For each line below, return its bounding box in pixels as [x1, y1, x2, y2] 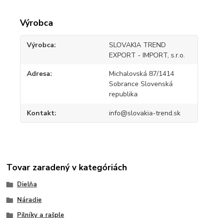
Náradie [17, 195, 42, 204]
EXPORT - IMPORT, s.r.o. [109, 50, 185, 60]
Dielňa [17, 180, 37, 189]
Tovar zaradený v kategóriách [6, 161, 127, 173]
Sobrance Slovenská [109, 79, 173, 89]
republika [109, 90, 138, 99]
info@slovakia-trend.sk [109, 108, 181, 118]
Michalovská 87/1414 [109, 69, 174, 79]
